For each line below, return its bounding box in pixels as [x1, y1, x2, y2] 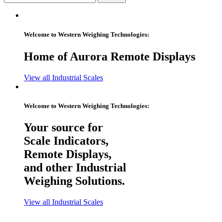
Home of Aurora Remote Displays [24, 50, 195, 63]
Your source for [24, 120, 103, 134]
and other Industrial [24, 161, 126, 174]
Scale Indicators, [24, 134, 109, 147]
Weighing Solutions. [24, 174, 125, 187]
